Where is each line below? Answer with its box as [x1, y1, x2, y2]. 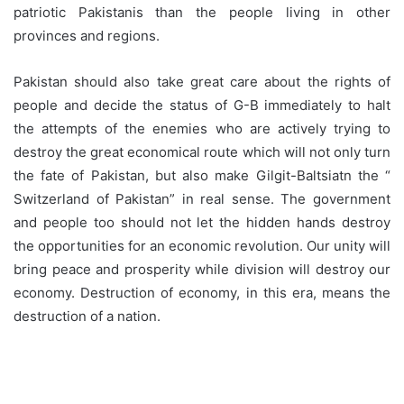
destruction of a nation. [14, 308, 161, 326]
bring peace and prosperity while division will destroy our [14, 261, 390, 279]
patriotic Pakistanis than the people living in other [14, 4, 390, 22]
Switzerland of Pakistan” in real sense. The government [14, 190, 390, 208]
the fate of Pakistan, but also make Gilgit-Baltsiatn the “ [14, 167, 390, 185]
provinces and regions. [14, 27, 160, 45]
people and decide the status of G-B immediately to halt [14, 96, 390, 115]
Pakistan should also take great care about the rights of [14, 73, 390, 91]
